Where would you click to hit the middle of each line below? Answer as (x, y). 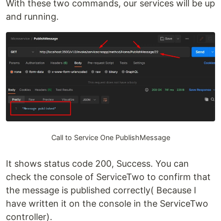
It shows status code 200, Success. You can (97, 164)
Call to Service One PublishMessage (110, 138)
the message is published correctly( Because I (101, 190)
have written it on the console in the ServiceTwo (107, 204)
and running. (32, 16)
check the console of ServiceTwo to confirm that (108, 177)
